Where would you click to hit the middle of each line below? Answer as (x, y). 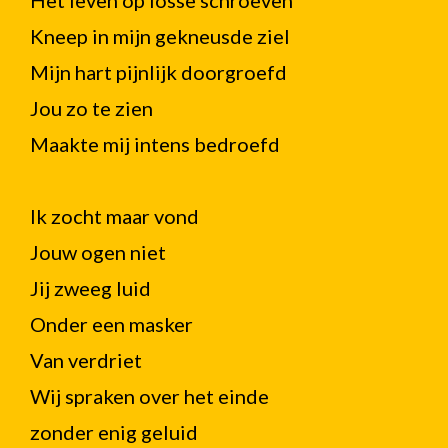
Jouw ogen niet (98, 252)
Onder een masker (111, 324)
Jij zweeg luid (90, 288)
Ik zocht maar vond (114, 216)
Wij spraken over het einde (149, 396)
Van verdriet (86, 360)
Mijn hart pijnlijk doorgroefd (158, 72)
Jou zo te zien (91, 108)
